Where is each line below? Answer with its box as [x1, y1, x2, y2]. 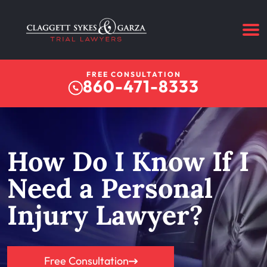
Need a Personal [7, 170, 213, 205]
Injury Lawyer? [7, 197, 203, 232]
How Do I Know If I [7, 144, 249, 178]
